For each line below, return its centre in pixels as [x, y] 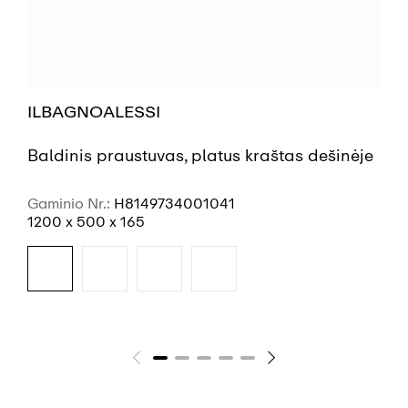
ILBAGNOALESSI [94, 112]
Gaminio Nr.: [71, 203]
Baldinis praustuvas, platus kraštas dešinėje [200, 155]
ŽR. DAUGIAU [192, 343]
